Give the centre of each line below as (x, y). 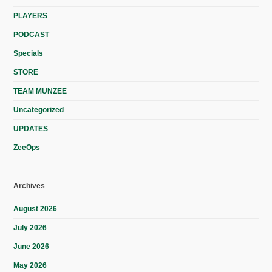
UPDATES (31, 129)
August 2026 (36, 209)
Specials (29, 54)
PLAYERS (31, 16)
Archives (29, 186)
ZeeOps (27, 148)
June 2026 (32, 247)
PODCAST (32, 35)
